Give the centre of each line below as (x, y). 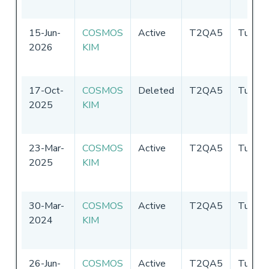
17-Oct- (46, 90)
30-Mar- (47, 206)
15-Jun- (45, 33)
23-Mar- (47, 148)
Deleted (156, 90)
